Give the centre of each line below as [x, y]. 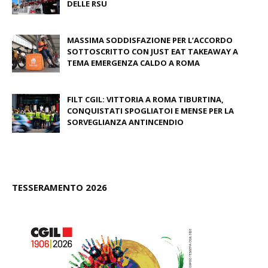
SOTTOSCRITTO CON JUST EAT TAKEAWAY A [153, 51]
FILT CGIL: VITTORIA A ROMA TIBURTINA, [145, 99]
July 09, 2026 [96, 18]
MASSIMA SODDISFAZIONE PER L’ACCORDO [150, 40]
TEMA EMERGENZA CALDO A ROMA [133, 63]
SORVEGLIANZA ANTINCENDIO [125, 122]
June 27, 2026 [97, 77]
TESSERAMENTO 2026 [60, 187]
